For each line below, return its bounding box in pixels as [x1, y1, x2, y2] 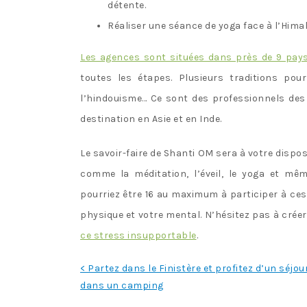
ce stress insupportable [80, 230, 197, 242]
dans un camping [80, 280, 164, 292]
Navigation [69, 259, 156, 282]
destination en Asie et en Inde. [80, 113, 224, 125]
